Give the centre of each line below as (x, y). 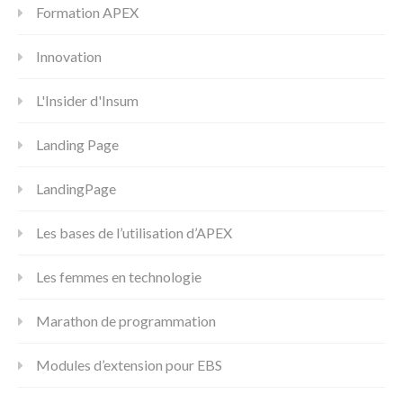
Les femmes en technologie (119, 276)
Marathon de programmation (126, 320)
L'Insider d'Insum (87, 100)
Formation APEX (87, 12)
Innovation (69, 56)
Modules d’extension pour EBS (129, 364)
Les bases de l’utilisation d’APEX (134, 232)
